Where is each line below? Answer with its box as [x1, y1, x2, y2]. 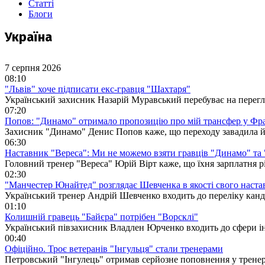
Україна [5, 28, 52, 45]
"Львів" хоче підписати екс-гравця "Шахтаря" [5, 83, 190, 94]
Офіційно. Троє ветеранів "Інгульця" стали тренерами [5, 243, 223, 254]
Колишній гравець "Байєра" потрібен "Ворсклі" [5, 211, 198, 222]
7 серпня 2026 [5, 62, 61, 73]
